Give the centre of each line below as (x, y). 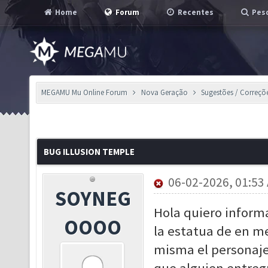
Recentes (195, 12)
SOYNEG (93, 198)
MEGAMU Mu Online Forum (84, 92)
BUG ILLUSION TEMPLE (89, 152)
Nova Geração (164, 92)
